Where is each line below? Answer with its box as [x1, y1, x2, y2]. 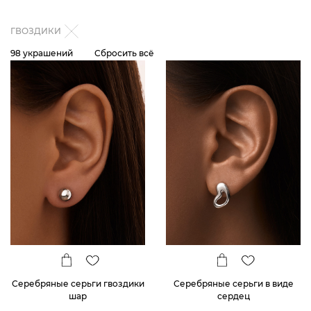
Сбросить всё [94, 47, 154, 58]
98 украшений [10, 47, 73, 58]
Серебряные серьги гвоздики [11, 278, 144, 289]
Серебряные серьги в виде [173, 278, 294, 289]
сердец [217, 290, 250, 301]
